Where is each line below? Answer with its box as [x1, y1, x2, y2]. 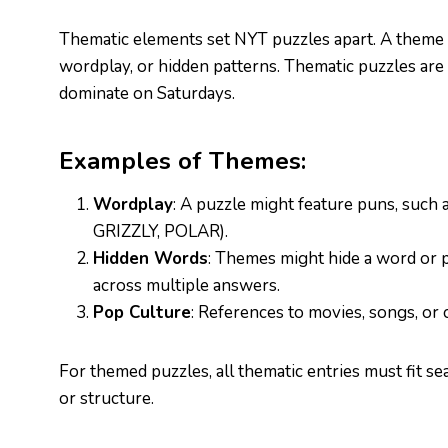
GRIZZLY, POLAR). [93, 220, 228, 243]
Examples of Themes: [59, 145, 306, 177]
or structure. [59, 387, 154, 410]
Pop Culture [93, 301, 191, 324]
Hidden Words [93, 247, 208, 270]
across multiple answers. [93, 274, 280, 297]
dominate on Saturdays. [59, 82, 235, 105]
